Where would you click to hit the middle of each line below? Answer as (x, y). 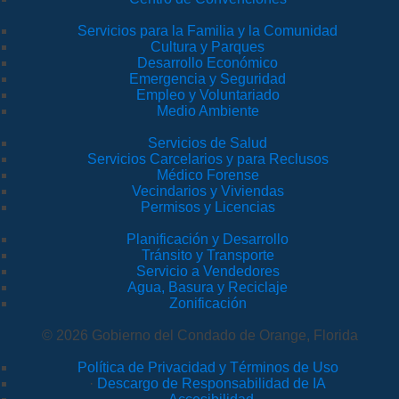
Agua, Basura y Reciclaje (208, 287)
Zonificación (208, 303)
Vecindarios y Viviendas (208, 191)
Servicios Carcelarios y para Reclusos (208, 159)
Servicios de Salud (208, 142)
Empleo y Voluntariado (208, 94)
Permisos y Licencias (208, 207)
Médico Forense (208, 175)
